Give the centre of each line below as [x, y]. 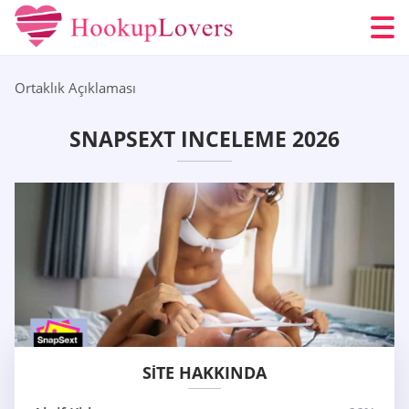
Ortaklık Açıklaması [75, 88]
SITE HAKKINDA [204, 373]
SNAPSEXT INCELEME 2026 [204, 139]
